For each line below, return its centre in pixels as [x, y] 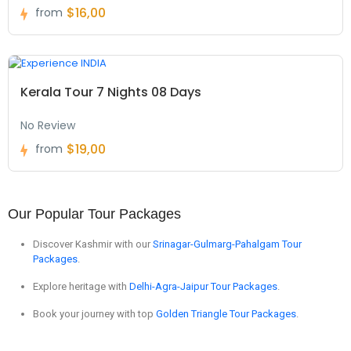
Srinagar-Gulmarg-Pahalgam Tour [227, 244]
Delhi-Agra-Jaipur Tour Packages [203, 286]
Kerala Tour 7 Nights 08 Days [111, 92]
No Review [48, 125]
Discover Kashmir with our [93, 244]
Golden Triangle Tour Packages [226, 313]
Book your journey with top [94, 313]
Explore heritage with [81, 286]
